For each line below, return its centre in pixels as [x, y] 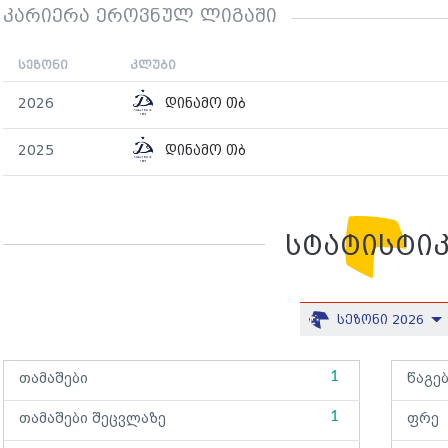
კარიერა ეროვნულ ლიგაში [140, 17]
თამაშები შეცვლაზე [92, 419]
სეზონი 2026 [383, 320]
